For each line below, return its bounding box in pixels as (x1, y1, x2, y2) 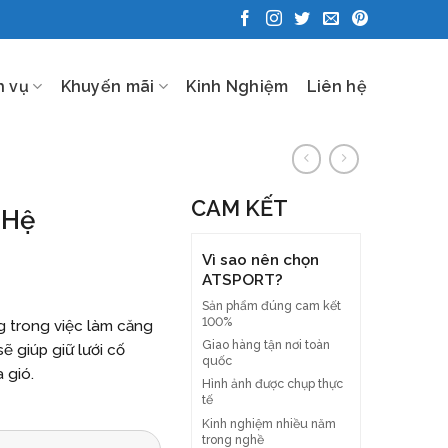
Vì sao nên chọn (202, 250, 319, 269)
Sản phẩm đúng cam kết (202, 297, 341, 313)
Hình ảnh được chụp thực (202, 376, 343, 392)
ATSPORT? (202, 270, 283, 289)
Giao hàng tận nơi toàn (202, 337, 330, 352)
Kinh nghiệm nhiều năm (202, 415, 336, 431)
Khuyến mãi (60, 77, 155, 96)
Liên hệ (306, 77, 367, 96)
